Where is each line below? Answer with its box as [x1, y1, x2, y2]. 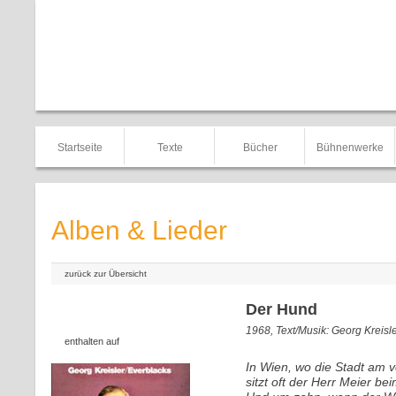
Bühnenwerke [316, 141, 384, 154]
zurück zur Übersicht [65, 269, 147, 278]
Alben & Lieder [51, 216, 227, 245]
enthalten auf [65, 336, 119, 346]
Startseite [57, 141, 103, 154]
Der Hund [246, 301, 317, 318]
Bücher [242, 141, 278, 154]
